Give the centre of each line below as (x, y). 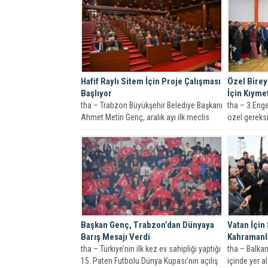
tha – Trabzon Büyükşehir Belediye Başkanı (152, 105)
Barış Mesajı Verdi (115, 237)
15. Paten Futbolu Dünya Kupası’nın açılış (149, 261)
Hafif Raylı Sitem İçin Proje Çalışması (151, 81)
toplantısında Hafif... (115, 129)
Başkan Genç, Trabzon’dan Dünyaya (147, 225)
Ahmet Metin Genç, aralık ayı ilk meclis (145, 117)
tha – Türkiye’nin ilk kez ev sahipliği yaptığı (151, 249)
